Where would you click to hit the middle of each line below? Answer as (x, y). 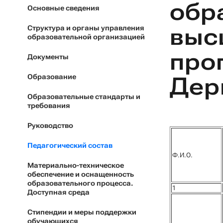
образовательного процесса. (80, 183)
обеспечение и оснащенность (81, 174)
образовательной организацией (86, 37)
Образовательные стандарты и (84, 97)
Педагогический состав (70, 145)
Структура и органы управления (86, 28)
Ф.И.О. (182, 155)
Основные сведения (63, 8)
